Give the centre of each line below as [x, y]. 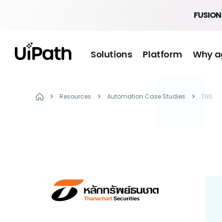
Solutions [111, 54]
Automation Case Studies [146, 96]
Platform [163, 54]
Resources [75, 96]
